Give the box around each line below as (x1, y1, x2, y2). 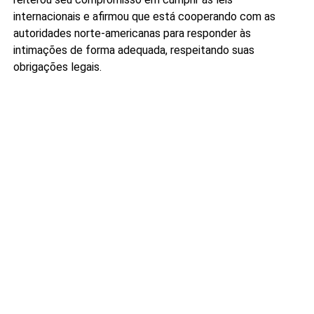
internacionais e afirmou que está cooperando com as (13, 10, 275, 24)
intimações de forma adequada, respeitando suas (13, 43, 254, 57)
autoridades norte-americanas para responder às (13, 27, 251, 41)
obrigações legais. (13, 60, 102, 74)
